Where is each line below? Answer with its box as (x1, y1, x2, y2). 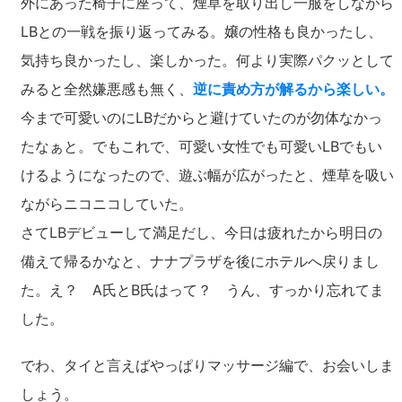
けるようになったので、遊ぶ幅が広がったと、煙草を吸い (21, 166, 394, 184)
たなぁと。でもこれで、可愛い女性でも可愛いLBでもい (21, 137, 382, 155)
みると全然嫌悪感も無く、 (21, 80, 193, 98)
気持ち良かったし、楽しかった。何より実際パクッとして (21, 51, 394, 69)
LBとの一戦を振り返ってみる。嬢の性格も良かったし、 (21, 22, 382, 40)
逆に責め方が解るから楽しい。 (193, 80, 394, 98)
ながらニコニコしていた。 (21, 195, 193, 213)
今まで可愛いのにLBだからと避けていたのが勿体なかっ (21, 109, 382, 127)
